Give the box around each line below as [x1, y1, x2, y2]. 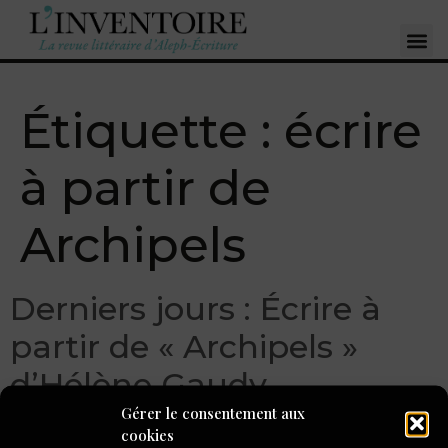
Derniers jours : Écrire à [10, 288, 381, 328]
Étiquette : [20, 101, 284, 160]
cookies [121, 424, 174, 445]
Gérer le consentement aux [121, 402, 305, 423]
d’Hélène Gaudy [10, 364, 267, 404]
